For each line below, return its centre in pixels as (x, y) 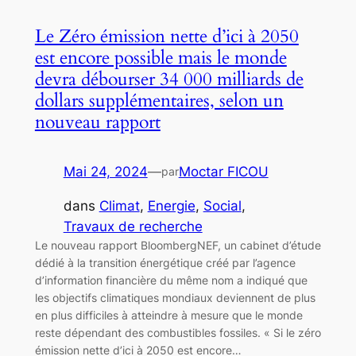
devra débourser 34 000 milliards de (169, 79)
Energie (171, 205)
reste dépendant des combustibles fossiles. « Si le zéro (178, 332)
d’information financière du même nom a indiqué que (171, 280)
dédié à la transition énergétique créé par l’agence (165, 262)
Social (222, 205)
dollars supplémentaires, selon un (159, 100)
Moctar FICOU (223, 171)
